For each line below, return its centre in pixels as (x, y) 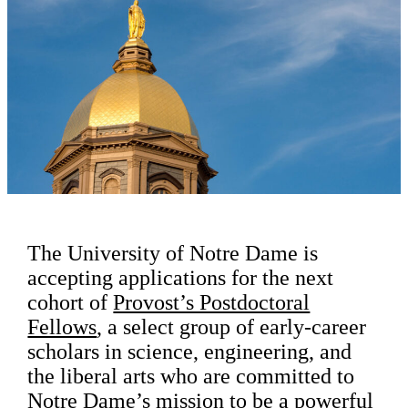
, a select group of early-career (232, 326)
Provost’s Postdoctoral (212, 302)
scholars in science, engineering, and (190, 351)
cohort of (71, 302)
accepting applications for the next (181, 277)
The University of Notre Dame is (173, 253)
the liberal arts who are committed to (191, 376)
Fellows (62, 326)
